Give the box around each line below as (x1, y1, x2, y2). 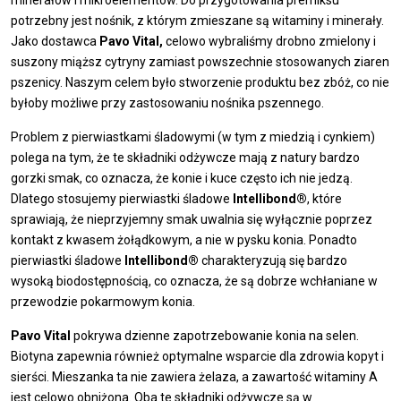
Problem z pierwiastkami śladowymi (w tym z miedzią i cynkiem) (11, 130, 375, 145)
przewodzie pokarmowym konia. (11, 294, 195, 310)
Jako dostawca (11, 34, 99, 49)
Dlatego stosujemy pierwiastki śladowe (11, 192, 233, 207)
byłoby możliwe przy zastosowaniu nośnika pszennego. (11, 96, 324, 111)
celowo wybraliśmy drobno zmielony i (163, 34, 376, 49)
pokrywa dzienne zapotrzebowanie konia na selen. (71, 328, 359, 344)
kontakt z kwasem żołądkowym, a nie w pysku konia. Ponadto (11, 233, 357, 248)
